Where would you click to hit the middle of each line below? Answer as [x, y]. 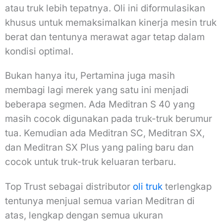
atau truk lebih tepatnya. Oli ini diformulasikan [105, 8]
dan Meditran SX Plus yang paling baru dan [99, 148]
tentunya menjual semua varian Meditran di [100, 201]
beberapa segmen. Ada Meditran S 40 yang [100, 105]
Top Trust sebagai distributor [69, 186]
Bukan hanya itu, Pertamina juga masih [90, 76]
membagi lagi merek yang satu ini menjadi [97, 90]
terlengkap [187, 186]
